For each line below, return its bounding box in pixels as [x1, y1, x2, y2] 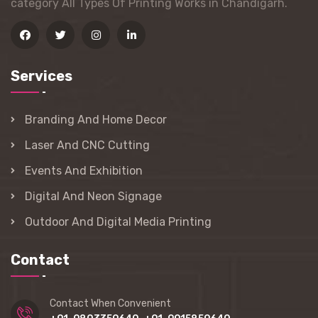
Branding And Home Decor [25, 113, 167, 127]
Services [11, 67, 72, 85]
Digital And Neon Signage [25, 190, 162, 204]
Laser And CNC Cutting [25, 138, 150, 153]
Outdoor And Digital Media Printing [25, 215, 212, 229]
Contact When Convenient [50, 297, 171, 310]
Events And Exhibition [25, 164, 143, 178]
